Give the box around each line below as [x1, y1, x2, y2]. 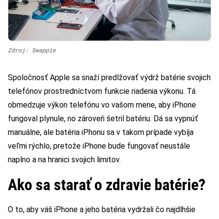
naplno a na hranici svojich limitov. [8, 154, 121, 164]
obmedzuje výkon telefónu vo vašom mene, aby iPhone [8, 100, 196, 109]
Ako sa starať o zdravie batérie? [8, 175, 205, 194]
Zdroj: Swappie [8, 45, 56, 54]
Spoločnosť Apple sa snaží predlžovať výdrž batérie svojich [8, 72, 211, 82]
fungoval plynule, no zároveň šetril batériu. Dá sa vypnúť [8, 113, 198, 123]
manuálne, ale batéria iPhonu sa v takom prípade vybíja [8, 127, 194, 137]
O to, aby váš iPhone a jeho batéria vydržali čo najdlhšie [8, 204, 196, 214]
